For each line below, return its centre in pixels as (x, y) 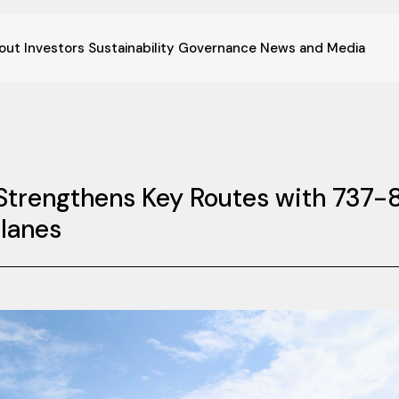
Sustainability (131, 48)
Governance (217, 48)
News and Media (312, 48)
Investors (54, 48)
